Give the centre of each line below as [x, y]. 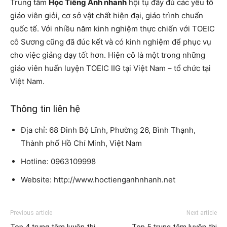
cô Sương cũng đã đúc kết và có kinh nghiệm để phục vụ [111, 42]
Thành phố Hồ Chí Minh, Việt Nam [81, 143]
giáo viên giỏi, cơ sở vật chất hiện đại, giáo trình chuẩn [107, 16]
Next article [202, 213]
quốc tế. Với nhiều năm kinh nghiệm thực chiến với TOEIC [112, 29]
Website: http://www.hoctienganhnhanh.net [98, 180]
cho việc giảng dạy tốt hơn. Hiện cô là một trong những [108, 55]
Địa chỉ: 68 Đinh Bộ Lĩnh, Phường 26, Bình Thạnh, [108, 130]
